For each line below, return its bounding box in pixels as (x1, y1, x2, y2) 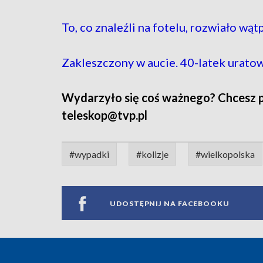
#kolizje (136, 149, 168, 160)
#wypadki (69, 149, 109, 160)
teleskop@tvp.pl (62, 108, 147, 123)
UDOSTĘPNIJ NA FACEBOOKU (110, 198, 230, 208)
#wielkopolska (195, 149, 255, 160)
